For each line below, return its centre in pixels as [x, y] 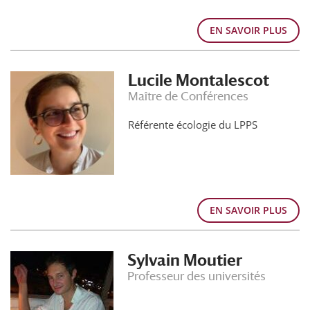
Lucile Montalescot [199, 80]
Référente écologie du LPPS [193, 125]
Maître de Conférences [188, 96]
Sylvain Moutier [185, 260]
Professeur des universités [197, 276]
